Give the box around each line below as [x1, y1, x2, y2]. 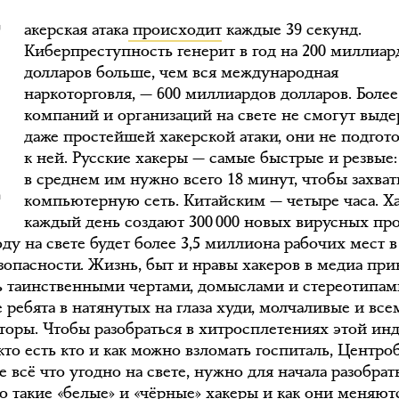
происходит [128, 19, 223, 40]
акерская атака [24, 19, 129, 40]
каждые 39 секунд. [222, 19, 362, 40]
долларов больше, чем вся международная [24, 61, 339, 83]
